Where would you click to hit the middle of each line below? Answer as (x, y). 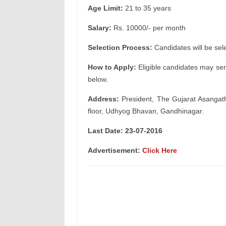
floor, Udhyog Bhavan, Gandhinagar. (146, 111)
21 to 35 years (147, 8)
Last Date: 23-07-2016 (125, 131)
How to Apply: (112, 67)
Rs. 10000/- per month (148, 28)
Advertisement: (115, 150)
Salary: (99, 28)
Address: (103, 99)
